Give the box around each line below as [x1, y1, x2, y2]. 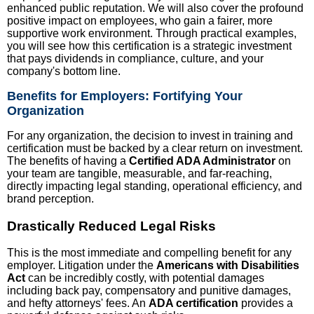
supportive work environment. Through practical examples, [7, 27, 296, 39]
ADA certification [149, 297, 238, 310]
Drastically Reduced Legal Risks [7, 218, 216, 233]
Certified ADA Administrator [129, 154, 275, 167]
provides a [238, 297, 293, 310]
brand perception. [7, 192, 94, 205]
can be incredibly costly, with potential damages [25, 272, 264, 285]
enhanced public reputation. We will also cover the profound [7, 1, 303, 14]
